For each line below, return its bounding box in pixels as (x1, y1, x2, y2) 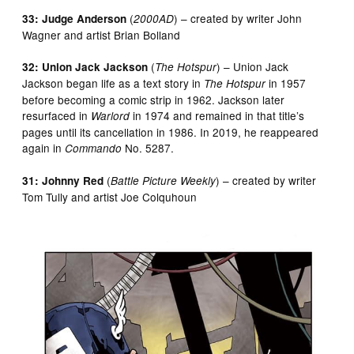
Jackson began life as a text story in (22, 74, 205, 91)
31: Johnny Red (22, 172, 104, 188)
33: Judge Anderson (22, 10, 127, 26)
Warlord (91, 107, 130, 123)
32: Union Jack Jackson (22, 58, 149, 74)
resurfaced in (22, 107, 92, 123)
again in (22, 139, 66, 156)
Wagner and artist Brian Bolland (22, 26, 181, 43)
